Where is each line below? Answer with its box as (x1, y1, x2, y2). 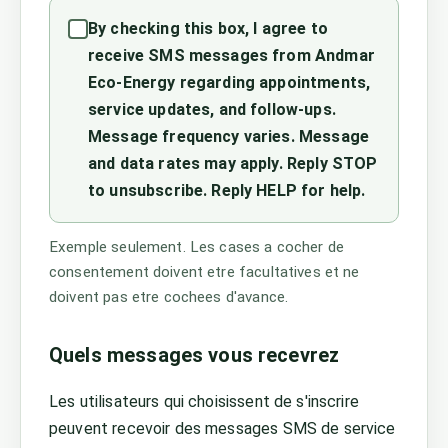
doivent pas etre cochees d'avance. (49, 288, 289, 306)
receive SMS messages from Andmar (88, 46, 375, 65)
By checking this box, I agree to (88, 19, 328, 38)
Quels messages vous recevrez (49, 343, 340, 367)
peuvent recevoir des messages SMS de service (49, 419, 396, 438)
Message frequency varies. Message (88, 127, 369, 146)
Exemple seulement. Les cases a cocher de (49, 238, 345, 256)
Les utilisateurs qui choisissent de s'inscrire (49, 392, 359, 411)
